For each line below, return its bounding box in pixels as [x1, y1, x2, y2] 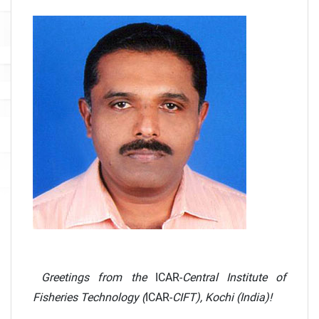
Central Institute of [182, 271, 287, 285]
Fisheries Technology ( [33, 291, 145, 305]
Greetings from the [33, 271, 155, 285]
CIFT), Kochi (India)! [172, 291, 272, 305]
